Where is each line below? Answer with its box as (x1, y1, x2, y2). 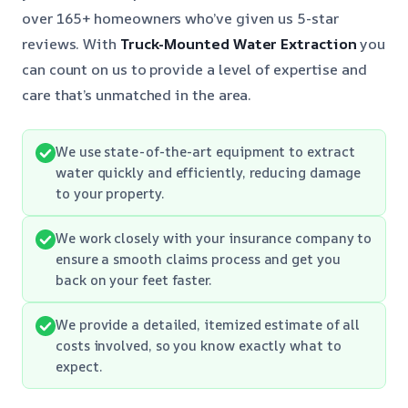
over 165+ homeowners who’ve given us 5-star (22, 7, 339, 28)
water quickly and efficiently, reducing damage (56, 162, 362, 181)
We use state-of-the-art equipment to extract (56, 141, 355, 160)
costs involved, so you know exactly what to (56, 335, 342, 354)
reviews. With (22, 33, 120, 54)
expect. (56, 356, 103, 375)
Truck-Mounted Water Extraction (119, 33, 357, 54)
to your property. (56, 183, 165, 202)
